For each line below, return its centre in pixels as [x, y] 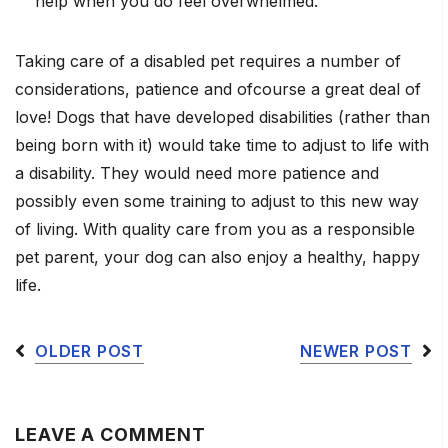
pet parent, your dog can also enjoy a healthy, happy [217, 257]
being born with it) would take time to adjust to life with [222, 145]
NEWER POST [356, 351]
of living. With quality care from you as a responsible [215, 229]
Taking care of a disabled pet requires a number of [208, 61]
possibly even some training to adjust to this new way [217, 201]
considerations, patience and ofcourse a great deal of [218, 89]
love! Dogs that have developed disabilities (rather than [222, 117]
